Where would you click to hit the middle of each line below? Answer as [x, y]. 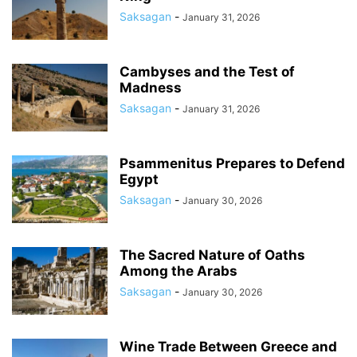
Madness [151, 88]
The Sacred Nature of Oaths [212, 255]
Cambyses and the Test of [207, 72]
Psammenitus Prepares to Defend [232, 163]
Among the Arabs [178, 271]
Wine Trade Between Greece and [228, 347]
